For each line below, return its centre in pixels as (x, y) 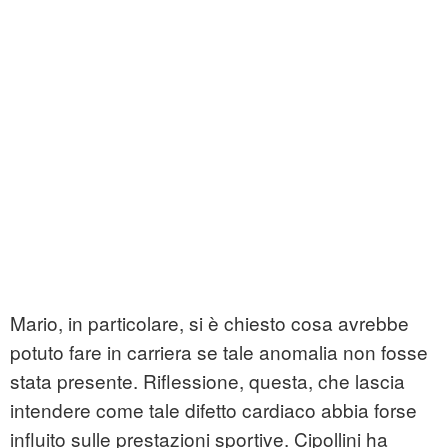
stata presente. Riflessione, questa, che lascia (207, 381)
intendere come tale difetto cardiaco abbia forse (213, 410)
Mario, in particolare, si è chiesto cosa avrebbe (209, 323)
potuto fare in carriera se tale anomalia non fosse (219, 352)
